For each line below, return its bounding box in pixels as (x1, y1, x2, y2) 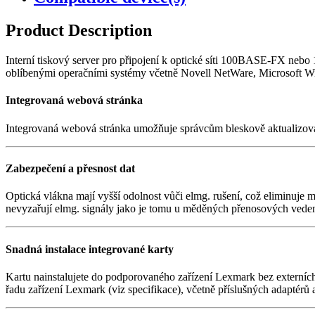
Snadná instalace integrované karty (6, 243, 174, 255)
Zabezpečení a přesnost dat (6, 162, 135, 175)
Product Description (6, 21, 152, 40)
